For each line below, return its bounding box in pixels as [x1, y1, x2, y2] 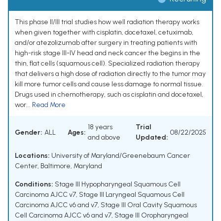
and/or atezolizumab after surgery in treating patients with [15, 38, 197, 47]
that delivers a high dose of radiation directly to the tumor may [15, 70, 206, 78]
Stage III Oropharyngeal [114, 211, 188, 220]
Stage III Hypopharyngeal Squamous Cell [55, 180, 181, 189]
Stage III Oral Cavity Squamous [101, 201, 197, 210]
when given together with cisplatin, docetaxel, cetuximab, [15, 28, 193, 37]
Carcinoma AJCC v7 [15, 190, 76, 199]
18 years [88, 123, 112, 132]
